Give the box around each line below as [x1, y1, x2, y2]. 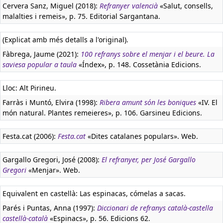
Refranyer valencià [100, 1, 158, 10]
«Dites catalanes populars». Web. [86, 131, 198, 141]
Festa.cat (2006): [2, 131, 58, 141]
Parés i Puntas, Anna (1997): [2, 203, 97, 213]
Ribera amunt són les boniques [100, 98, 196, 107]
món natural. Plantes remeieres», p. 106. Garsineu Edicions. [2, 108, 202, 117]
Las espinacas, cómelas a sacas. [80, 189, 186, 198]
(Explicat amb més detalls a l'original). [2, 35, 128, 44]
